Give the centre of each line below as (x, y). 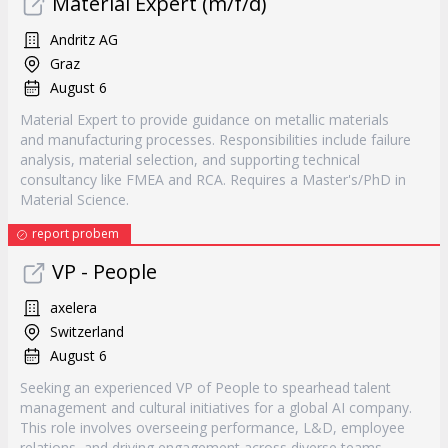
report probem (75, 233)
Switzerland (87, 331)
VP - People (104, 271)
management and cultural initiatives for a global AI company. (216, 407)
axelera (73, 307)
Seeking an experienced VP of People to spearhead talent (205, 387)
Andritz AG (84, 39)
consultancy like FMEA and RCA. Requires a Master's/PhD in (213, 179)
